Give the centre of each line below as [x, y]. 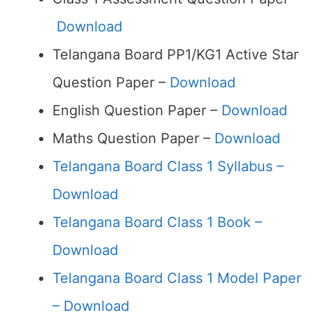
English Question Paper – [137, 110]
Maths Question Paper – [133, 138]
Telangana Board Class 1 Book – [157, 222]
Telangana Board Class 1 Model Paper [177, 278]
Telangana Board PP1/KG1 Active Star [175, 54]
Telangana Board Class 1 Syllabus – [168, 166]
